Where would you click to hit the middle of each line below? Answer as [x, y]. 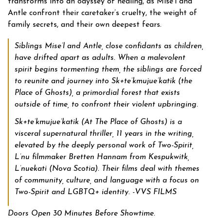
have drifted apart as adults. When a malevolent [100, 58]
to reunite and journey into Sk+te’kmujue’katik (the [103, 81]
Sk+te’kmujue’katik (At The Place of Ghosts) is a [98, 122]
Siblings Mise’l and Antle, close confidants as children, [109, 46]
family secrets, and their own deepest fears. [85, 25]
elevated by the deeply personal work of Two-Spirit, [104, 145]
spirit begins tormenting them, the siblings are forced [108, 69]
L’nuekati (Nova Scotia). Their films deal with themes [107, 169]
